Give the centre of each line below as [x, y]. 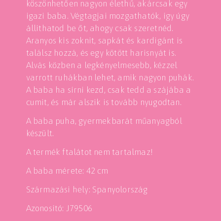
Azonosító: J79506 [59, 208]
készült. [40, 133]
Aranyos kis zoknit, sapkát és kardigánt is [104, 40]
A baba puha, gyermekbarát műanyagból [104, 121]
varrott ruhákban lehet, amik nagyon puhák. [110, 77]
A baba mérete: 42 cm [67, 171]
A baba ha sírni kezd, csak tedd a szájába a [109, 90]
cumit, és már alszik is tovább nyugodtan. [104, 102]
